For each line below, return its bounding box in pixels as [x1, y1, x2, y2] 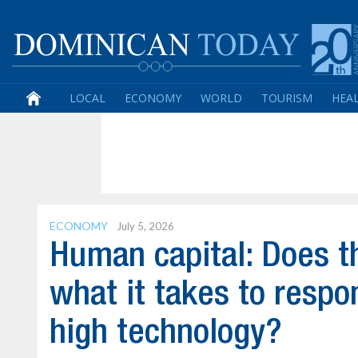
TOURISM [261, 90, 312, 105]
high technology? [50, 318, 282, 349]
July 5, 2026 [117, 220, 174, 233]
